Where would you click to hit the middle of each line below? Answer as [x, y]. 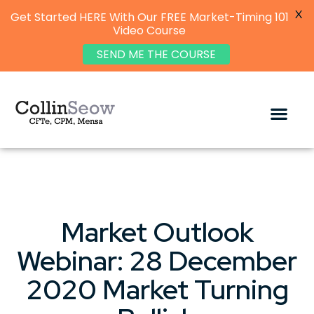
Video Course [149, 30]
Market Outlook [157, 232]
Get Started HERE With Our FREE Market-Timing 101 [149, 17]
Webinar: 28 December [157, 261]
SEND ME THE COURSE [156, 54]
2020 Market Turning [157, 289]
